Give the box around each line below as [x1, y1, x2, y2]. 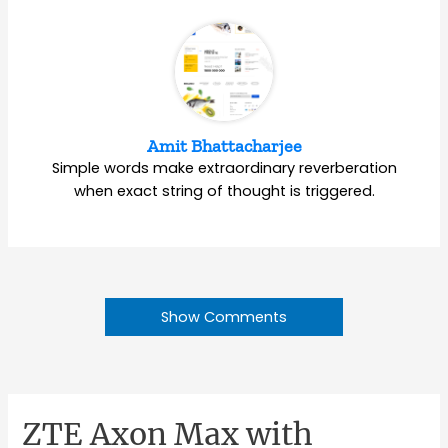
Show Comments [161, 307, 287, 328]
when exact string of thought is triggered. [73, 181, 375, 202]
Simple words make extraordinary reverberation [51, 158, 397, 179]
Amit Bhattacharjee [146, 135, 302, 158]
